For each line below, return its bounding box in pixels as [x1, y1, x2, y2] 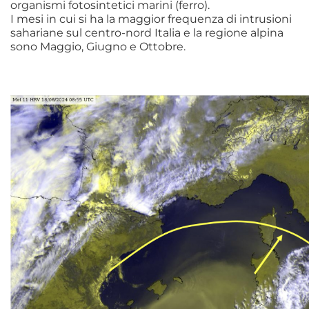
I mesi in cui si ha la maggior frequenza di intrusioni [10, 12, 292, 26]
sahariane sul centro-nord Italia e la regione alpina [10, 26, 283, 39]
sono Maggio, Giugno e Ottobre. [10, 40, 186, 53]
